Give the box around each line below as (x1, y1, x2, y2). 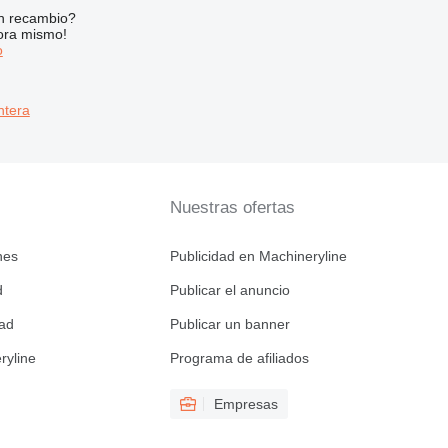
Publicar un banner (169, 316, 290, 332)
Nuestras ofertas (169, 198, 295, 217)
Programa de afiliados (169, 350, 309, 366)
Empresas (213, 396, 278, 412)
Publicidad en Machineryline (169, 248, 347, 264)
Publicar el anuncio (169, 282, 290, 298)
